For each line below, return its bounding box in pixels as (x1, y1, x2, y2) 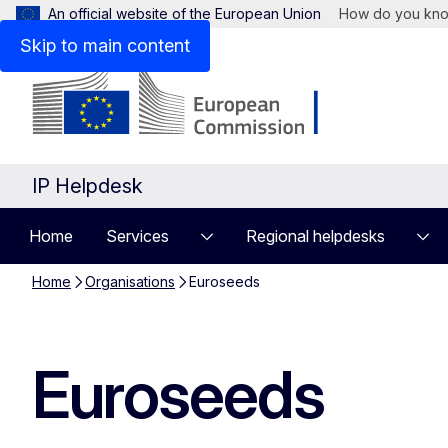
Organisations (85, 273, 175, 290)
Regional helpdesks (246, 226, 385, 246)
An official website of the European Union (48, 5, 321, 22)
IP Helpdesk (32, 174, 143, 198)
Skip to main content (20, 35, 190, 56)
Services (106, 226, 169, 246)
